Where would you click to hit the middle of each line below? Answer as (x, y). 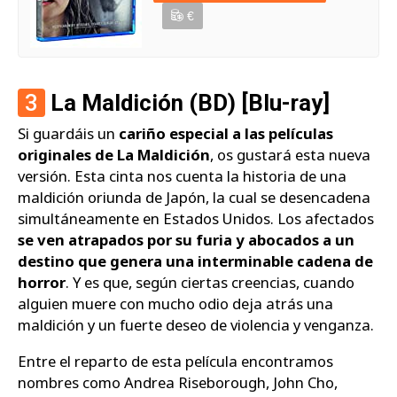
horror (42, 283)
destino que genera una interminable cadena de (195, 261)
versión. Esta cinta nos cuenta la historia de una (182, 176)
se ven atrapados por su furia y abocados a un (186, 240)
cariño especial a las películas (226, 134)
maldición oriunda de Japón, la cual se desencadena (194, 198)
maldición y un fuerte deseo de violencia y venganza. (196, 325)
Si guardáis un (68, 134)
